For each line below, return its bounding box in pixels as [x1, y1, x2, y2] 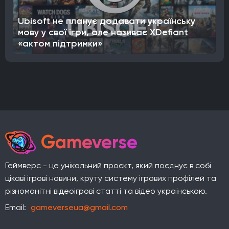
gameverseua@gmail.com [31, 202, 128, 212]
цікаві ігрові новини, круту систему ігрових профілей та [5, 173, 216, 183]
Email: [5, 202, 28, 212]
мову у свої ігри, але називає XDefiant [18, 26, 188, 38]
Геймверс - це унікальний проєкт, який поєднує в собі [5, 160, 211, 170]
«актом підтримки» [18, 37, 102, 49]
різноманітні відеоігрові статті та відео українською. [5, 186, 207, 196]
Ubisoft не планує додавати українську [18, 15, 195, 27]
